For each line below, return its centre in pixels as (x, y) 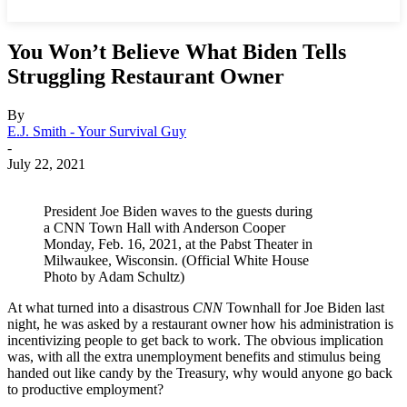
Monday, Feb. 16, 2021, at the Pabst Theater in (178, 243)
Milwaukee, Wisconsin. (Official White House (176, 260)
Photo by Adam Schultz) (114, 276)
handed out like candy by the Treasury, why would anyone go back (200, 372)
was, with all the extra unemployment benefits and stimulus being (194, 356)
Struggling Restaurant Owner (146, 76)
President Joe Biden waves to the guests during (178, 211)
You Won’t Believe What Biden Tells (177, 51)
